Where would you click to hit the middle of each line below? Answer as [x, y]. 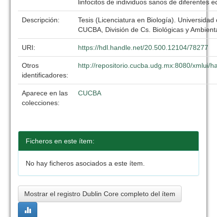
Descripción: [42, 20]
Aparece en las [45, 93]
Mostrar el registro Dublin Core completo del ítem [100, 194]
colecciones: [41, 103]
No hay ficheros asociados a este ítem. [85, 163]
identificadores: [46, 75]
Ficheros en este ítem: [60, 141]
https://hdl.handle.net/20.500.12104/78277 [143, 47]
